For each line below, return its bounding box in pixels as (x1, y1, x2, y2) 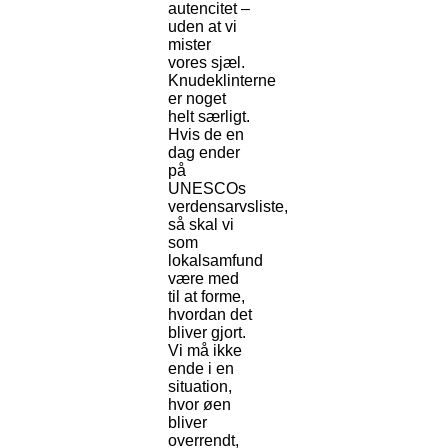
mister (168, 36, 211, 54)
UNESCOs (168, 180, 246, 198)
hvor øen (168, 396, 231, 414)
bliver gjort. (168, 324, 246, 342)
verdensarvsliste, (168, 198, 288, 216)
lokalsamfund (168, 252, 263, 270)
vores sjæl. (168, 54, 245, 72)
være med (168, 270, 239, 288)
